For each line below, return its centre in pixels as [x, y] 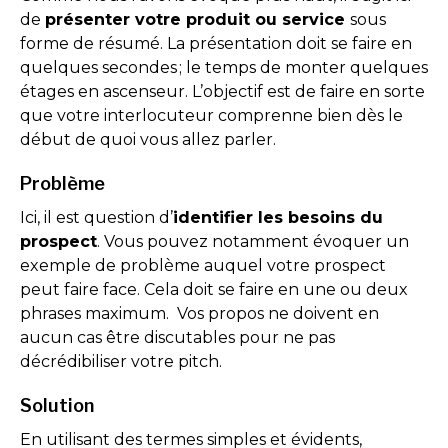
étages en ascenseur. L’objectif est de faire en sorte [222, 91]
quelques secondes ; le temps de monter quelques [224, 67]
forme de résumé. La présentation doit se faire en [216, 43]
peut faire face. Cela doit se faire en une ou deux [214, 289]
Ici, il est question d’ [96, 217]
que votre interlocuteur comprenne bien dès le [211, 115]
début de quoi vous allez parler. [148, 139]
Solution [57, 405]
